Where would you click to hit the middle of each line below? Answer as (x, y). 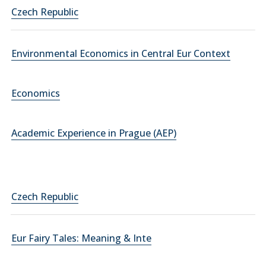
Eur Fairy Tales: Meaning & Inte (81, 238)
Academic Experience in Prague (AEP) (94, 133)
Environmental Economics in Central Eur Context (121, 53)
